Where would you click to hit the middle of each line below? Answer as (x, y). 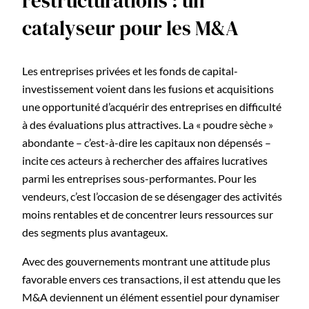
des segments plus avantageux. (95, 232)
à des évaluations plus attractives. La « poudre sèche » (148, 125)
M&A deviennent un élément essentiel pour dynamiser (151, 297)
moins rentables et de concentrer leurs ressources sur (148, 215)
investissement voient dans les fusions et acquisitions (148, 89)
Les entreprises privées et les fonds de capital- (130, 71)
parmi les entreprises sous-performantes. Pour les (139, 179)
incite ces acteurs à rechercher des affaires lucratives (145, 161)
